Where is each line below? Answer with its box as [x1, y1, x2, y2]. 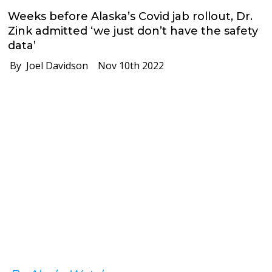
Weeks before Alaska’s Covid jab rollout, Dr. [8, 9, 253, 23]
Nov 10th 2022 [88, 58, 165, 72]
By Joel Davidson [2, 58, 89, 72]
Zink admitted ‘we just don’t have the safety [8, 24, 259, 38]
